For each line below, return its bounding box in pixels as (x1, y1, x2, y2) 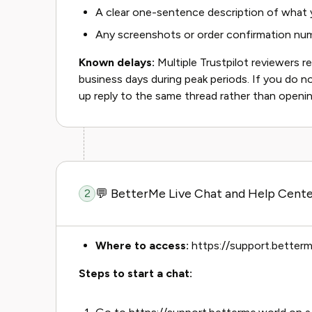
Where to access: (95, 239, 189, 252)
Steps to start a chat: (79, 267, 192, 280)
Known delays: (79, 56, 155, 69)
